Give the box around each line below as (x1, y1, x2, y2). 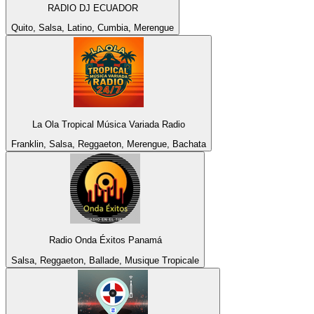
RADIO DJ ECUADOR (47, 3, 138, 14)
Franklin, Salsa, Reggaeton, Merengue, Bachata (11, 139, 206, 150)
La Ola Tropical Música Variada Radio (32, 118, 185, 130)
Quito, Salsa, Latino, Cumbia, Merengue (11, 22, 174, 34)
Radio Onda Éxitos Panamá (48, 235, 162, 246)
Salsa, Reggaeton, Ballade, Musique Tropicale (11, 254, 199, 266)
